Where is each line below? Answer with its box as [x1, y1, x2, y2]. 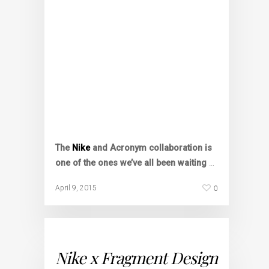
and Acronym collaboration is [90, 143, 212, 153]
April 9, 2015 [55, 184, 97, 192]
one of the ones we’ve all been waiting [55, 158, 209, 168]
